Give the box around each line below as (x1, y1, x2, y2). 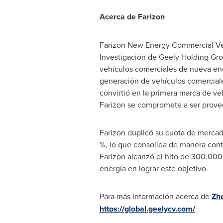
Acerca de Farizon (99, 11, 165, 22)
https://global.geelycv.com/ (99, 203, 195, 215)
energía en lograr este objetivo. (99, 163, 208, 174)
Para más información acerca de (99, 191, 212, 202)
